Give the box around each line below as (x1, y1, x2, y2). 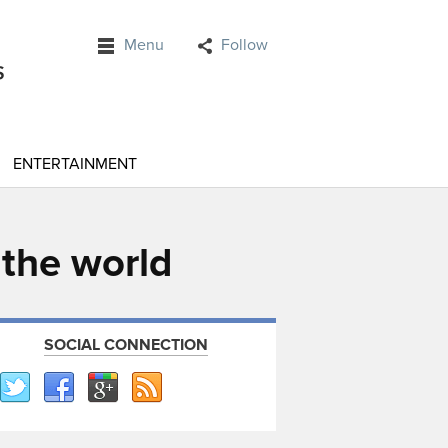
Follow (221, 35, 268, 55)
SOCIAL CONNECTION (44, 335, 208, 355)
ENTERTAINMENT (13, 154, 137, 174)
